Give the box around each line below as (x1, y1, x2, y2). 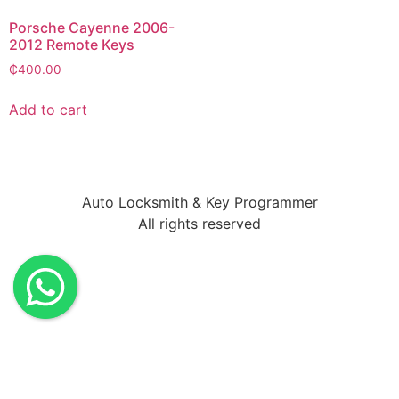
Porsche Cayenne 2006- (9, 19, 175, 37)
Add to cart (9, 100, 87, 118)
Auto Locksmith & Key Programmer (81, 192, 318, 211)
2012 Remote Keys (9, 36, 134, 53)
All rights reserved (138, 214, 261, 232)
